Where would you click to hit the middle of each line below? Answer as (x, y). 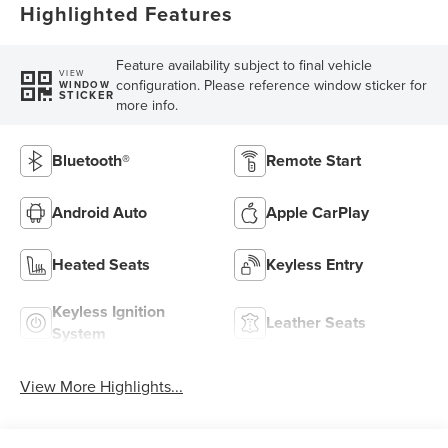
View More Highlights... (102, 385)
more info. (146, 104)
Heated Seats (101, 264)
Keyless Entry (314, 264)
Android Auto (100, 212)
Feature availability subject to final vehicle (243, 64)
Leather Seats (316, 322)
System (79, 333)
